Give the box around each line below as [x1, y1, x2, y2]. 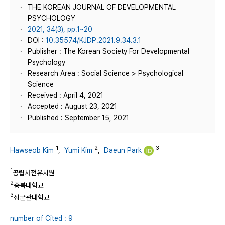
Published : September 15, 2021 [28, 114, 129, 122]
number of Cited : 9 [10, 214, 73, 222]
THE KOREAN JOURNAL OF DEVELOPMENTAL [28, 3, 176, 11]
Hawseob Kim [10, 146, 54, 154]
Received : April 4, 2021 [28, 91, 103, 99]
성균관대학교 [14, 193, 50, 201]
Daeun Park [104, 146, 142, 154]
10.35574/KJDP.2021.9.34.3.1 [46, 36, 141, 44]
